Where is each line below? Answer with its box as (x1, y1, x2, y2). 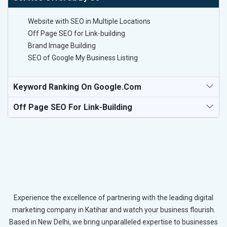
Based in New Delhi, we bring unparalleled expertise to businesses (9, 217, 218, 226)
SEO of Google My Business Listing (28, 54, 138, 62)
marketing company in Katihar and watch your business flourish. (12, 205, 215, 214)
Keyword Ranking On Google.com (13, 82, 141, 92)
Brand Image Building (28, 42, 96, 50)
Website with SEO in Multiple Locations (28, 17, 150, 26)
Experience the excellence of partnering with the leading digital (14, 193, 213, 202)
